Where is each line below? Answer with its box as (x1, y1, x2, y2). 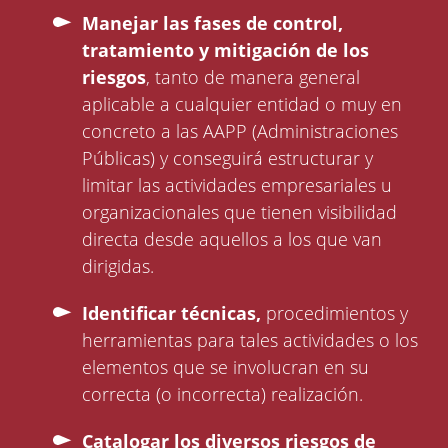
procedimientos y (261, 301, 409, 326)
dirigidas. (82, 254, 160, 279)
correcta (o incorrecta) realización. (82, 382, 364, 407)
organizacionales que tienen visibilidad (82, 200, 398, 225)
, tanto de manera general (146, 65, 361, 90)
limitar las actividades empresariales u (82, 173, 393, 198)
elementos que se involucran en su (82, 355, 370, 380)
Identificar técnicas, (82, 301, 262, 326)
